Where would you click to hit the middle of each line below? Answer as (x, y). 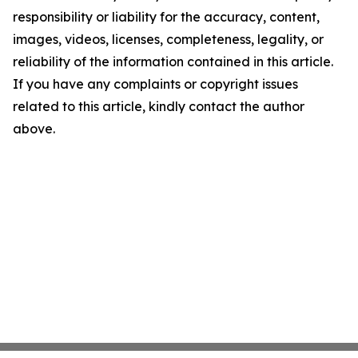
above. (34, 129)
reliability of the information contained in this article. (173, 62)
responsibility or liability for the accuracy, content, (166, 17)
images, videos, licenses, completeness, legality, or (168, 39)
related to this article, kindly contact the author (159, 106)
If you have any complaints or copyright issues (155, 84)
